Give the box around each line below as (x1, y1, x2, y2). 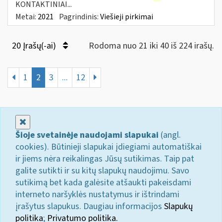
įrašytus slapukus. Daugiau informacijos (15, 200, 164, 213)
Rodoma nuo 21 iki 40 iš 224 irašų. (89, 39, 214, 52)
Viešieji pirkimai (100, 11, 153, 22)
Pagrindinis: (59, 11, 100, 22)
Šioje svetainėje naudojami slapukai (15, 128, 159, 141)
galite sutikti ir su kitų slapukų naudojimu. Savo (15, 164, 189, 177)
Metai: (15, 11, 38, 22)
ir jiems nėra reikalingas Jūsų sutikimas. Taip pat (15, 152, 194, 165)
